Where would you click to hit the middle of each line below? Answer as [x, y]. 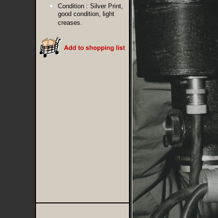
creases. [70, 23]
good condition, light [86, 14]
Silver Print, [106, 6]
